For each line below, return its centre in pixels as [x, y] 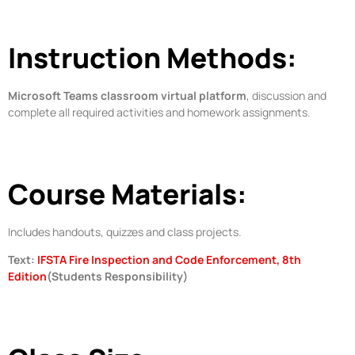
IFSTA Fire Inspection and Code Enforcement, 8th [169, 260]
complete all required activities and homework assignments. [159, 112]
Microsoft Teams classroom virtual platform [127, 95]
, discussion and [286, 95]
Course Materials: [128, 194]
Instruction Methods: [153, 57]
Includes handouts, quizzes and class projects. [125, 231]
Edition [27, 277]
